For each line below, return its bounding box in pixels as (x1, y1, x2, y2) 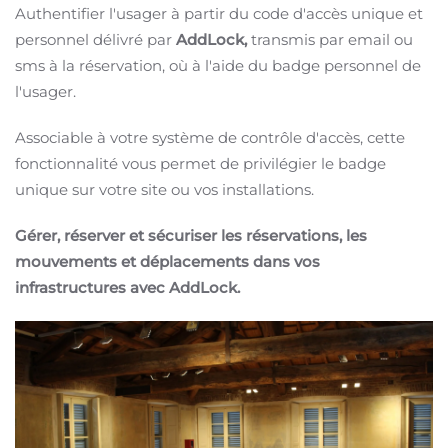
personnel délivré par (15, 30, 176, 49)
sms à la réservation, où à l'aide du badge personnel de (15, 56, 421, 75)
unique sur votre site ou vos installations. (15, 180, 314, 199)
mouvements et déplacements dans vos (15, 252, 320, 271)
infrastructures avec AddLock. (15, 278, 240, 297)
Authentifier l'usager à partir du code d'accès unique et (15, 4, 423, 23)
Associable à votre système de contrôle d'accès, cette (15, 128, 405, 147)
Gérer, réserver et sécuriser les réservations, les (15, 226, 367, 245)
